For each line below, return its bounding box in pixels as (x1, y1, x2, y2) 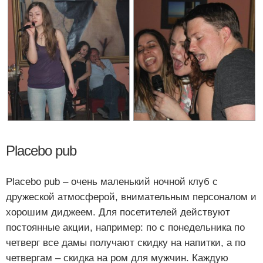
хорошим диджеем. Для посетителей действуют (6, 207, 230, 218)
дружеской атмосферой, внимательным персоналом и (6, 191, 257, 203)
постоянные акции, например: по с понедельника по (6, 222, 245, 234)
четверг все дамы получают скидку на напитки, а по (6, 237, 245, 249)
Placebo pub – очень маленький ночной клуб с (6, 176, 218, 188)
